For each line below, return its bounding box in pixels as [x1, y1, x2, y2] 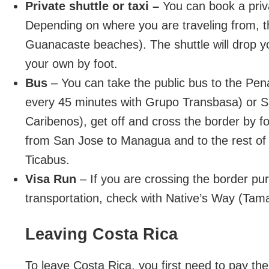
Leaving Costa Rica [25, 225, 178, 243]
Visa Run [25, 172, 80, 186]
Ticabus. [25, 153, 70, 166]
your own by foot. [25, 57, 118, 70]
